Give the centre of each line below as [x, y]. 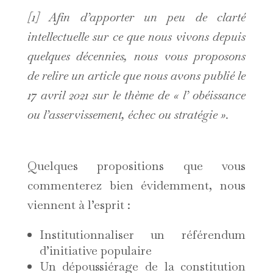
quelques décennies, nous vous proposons [136, 56]
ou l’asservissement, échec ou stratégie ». [128, 115]
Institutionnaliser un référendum [143, 235]
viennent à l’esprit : [79, 205]
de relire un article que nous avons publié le [136, 76]
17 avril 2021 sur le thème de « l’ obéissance [136, 95]
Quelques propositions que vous [136, 166]
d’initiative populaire [95, 251]
